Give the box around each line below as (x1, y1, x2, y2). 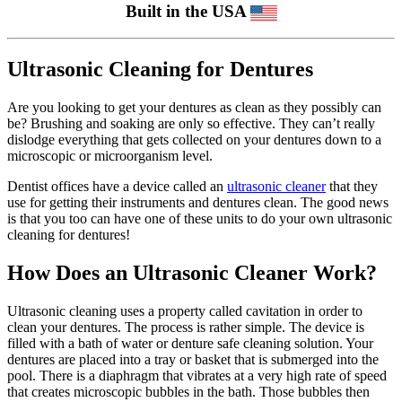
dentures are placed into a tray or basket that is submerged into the (7, 351, 379, 367)
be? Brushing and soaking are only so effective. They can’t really (7, 116, 375, 132)
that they (326, 179, 378, 195)
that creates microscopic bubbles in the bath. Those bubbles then (7, 383, 370, 399)
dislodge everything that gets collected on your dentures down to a (7, 132, 381, 148)
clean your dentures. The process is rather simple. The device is (7, 319, 364, 335)
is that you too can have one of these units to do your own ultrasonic (7, 211, 392, 227)
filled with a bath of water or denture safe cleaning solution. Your (7, 335, 373, 351)
